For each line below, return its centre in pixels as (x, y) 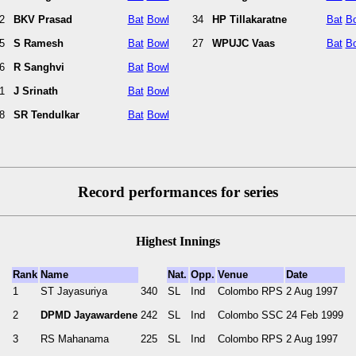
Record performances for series (178, 192)
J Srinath (35, 91)
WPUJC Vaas (243, 43)
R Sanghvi (39, 67)
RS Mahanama (74, 339)
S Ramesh (38, 43)
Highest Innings (178, 241)
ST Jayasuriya (74, 291)
